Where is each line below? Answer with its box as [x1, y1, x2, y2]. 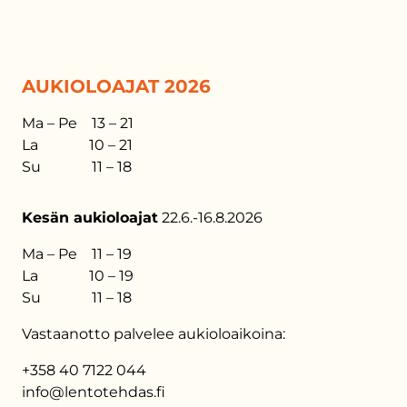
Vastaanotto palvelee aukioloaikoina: [22, 325, 285, 342]
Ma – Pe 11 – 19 [22, 245, 132, 263]
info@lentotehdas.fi [22, 383, 165, 401]
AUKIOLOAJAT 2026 [22, 75, 211, 97]
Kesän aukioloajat [22, 209, 158, 226]
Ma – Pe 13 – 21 [22, 114, 134, 132]
